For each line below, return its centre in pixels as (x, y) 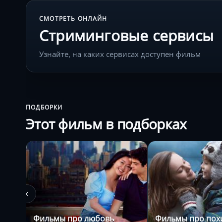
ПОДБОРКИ (44, 107)
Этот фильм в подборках (106, 123)
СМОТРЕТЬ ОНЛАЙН (73, 18)
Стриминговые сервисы (126, 35)
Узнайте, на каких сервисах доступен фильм (120, 54)
